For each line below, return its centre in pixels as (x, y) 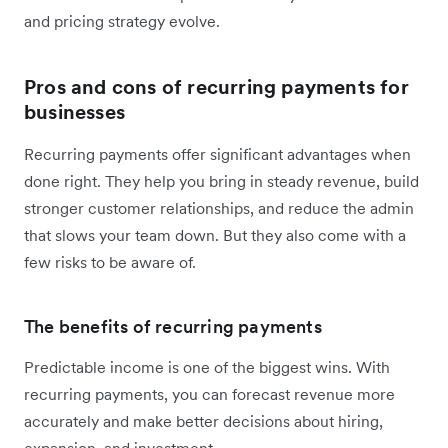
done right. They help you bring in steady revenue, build (221, 180)
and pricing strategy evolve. (122, 20)
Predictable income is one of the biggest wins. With (207, 366)
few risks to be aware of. (110, 261)
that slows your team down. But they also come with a (215, 234)
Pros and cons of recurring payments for (216, 86)
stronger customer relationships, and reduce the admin (219, 207)
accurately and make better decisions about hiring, (203, 420)
